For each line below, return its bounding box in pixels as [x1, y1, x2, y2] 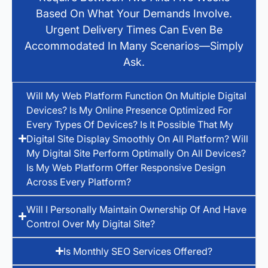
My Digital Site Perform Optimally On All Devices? [26, 147, 246, 159]
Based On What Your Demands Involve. [36, 7, 232, 20]
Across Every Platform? [26, 175, 132, 188]
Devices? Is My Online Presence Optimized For [26, 103, 233, 116]
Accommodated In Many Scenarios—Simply [25, 39, 243, 52]
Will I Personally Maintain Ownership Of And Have [26, 203, 247, 215]
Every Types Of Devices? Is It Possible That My [26, 118, 234, 130]
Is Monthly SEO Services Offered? [63, 245, 213, 257]
